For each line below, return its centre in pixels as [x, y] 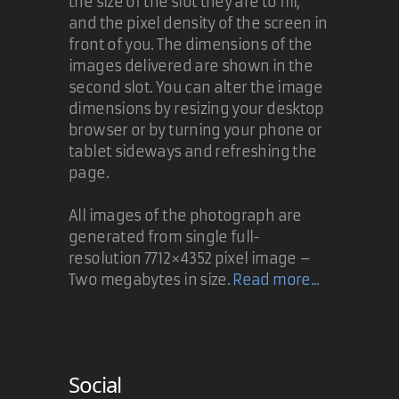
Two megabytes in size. [151, 279]
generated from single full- [164, 236]
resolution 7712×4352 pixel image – [190, 258]
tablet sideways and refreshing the [193, 151]
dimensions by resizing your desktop [196, 108]
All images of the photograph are [185, 215]
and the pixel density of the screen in [198, 23]
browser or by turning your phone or [195, 130]
